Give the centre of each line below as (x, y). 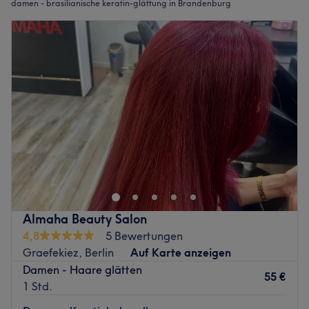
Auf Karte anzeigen (181, 252)
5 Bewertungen (144, 236)
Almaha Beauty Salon (85, 219)
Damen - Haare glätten (82, 269)
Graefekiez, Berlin (68, 252)
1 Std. (38, 286)
